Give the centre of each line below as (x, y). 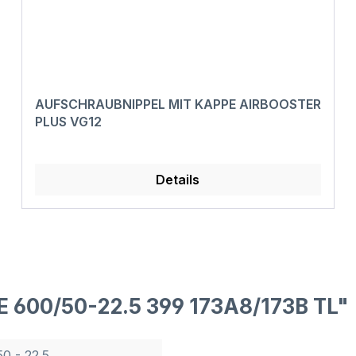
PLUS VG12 (68, 122)
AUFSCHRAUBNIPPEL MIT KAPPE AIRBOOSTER (178, 104)
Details (178, 180)
